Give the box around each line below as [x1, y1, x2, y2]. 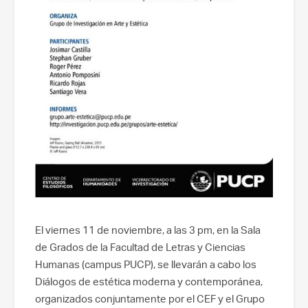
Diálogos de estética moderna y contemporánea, [35, 274, 263, 288]
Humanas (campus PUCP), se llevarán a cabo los [35, 257, 256, 271]
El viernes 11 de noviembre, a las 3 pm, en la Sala [35, 223, 261, 236]
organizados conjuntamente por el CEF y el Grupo [35, 291, 265, 305]
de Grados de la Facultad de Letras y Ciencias [35, 240, 245, 254]
